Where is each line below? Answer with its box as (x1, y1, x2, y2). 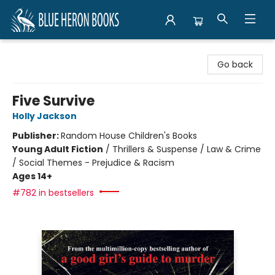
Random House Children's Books (61, 130, 197, 142)
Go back (217, 58, 253, 71)
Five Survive (12, 91, 95, 110)
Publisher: (12, 130, 61, 142)
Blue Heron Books (9, 45, 82, 57)
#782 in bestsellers (12, 187, 94, 199)
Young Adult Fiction (12, 143, 103, 155)
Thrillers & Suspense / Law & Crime (112, 143, 261, 155)
